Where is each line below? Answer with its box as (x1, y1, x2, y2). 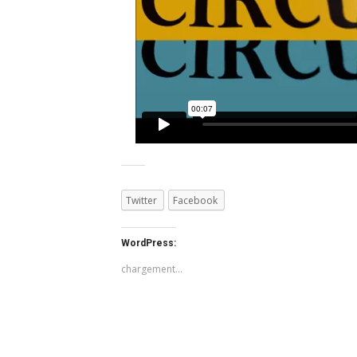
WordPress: (121, 237, 176, 249)
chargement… (121, 262, 182, 277)
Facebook (173, 194, 218, 208)
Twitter (126, 194, 157, 208)
